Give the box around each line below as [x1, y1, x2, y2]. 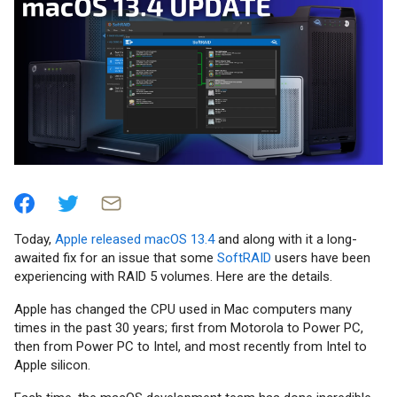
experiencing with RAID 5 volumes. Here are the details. [14, 269, 332, 285]
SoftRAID [217, 250, 275, 267]
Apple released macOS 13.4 [55, 231, 214, 248]
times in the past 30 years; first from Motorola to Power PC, [14, 320, 363, 337]
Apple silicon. [14, 357, 90, 374]
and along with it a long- [214, 231, 357, 248]
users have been [275, 250, 370, 267]
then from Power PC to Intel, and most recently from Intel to [14, 339, 367, 355]
